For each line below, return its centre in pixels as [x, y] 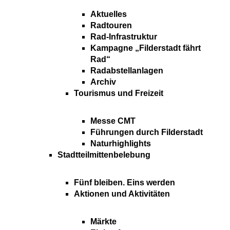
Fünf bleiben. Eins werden [124, 183]
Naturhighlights [121, 144]
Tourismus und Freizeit [119, 93]
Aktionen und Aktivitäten [122, 194]
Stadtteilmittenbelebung [104, 155]
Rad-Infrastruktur [124, 37]
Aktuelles [109, 14]
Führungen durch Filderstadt [147, 132]
